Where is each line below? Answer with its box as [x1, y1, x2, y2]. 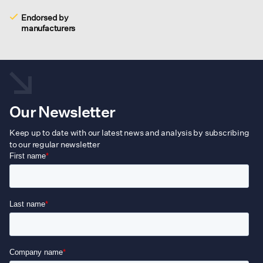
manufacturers [21, 23, 76, 33]
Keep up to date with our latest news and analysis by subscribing [9, 127, 249, 138]
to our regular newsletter [9, 139, 100, 150]
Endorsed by [21, 12, 69, 23]
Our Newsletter [9, 102, 116, 122]
